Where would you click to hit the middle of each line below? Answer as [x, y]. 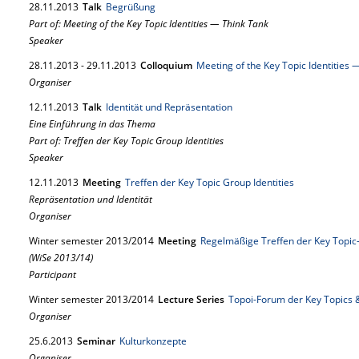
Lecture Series [191, 299]
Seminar [96, 341]
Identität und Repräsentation [169, 107]
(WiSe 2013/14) [61, 258]
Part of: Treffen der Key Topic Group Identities [126, 141]
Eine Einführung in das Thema [92, 124]
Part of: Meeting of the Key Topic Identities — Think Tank [149, 24]
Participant [52, 274]
